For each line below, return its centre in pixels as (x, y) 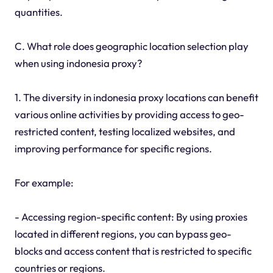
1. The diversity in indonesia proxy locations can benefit (136, 97)
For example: (44, 182)
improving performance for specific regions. (113, 148)
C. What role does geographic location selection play (131, 46)
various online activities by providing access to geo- (129, 114)
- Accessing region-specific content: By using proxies (131, 216)
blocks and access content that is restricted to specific (133, 250)
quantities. (38, 12)
